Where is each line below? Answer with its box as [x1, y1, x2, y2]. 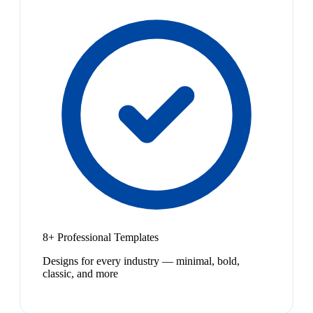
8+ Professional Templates [43, 231, 159, 244]
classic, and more [43, 268, 118, 280]
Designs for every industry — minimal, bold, [43, 255, 240, 268]
